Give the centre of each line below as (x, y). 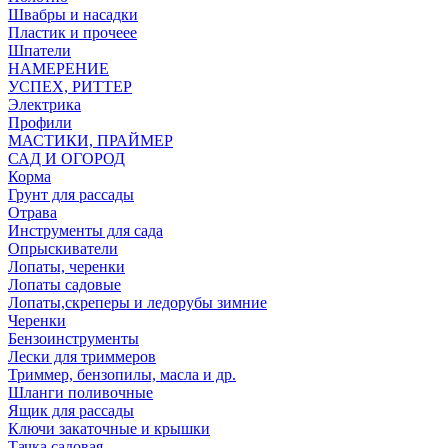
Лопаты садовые (64, 284)
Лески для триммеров (82, 356)
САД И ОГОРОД (66, 158)
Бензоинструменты (73, 338)
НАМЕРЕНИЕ (58, 68)
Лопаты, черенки (66, 266)
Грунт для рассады (71, 194)
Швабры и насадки (73, 14)
